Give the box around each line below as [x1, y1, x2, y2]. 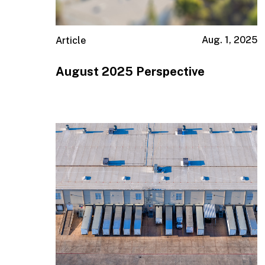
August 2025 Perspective [56, 64, 205, 79]
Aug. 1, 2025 [201, 34, 257, 46]
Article [56, 35, 86, 47]
